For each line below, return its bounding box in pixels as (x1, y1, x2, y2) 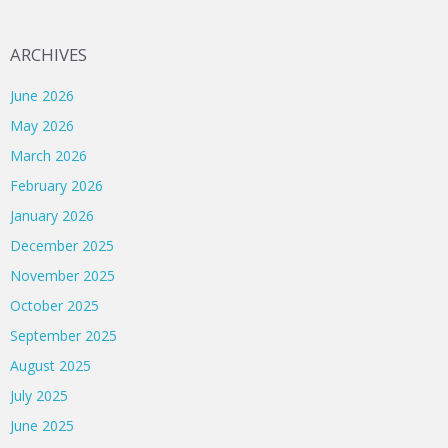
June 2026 (10, 86, 74, 106)
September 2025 (10, 326, 117, 346)
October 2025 (10, 296, 99, 316)
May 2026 (10, 116, 74, 136)
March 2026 (10, 146, 87, 166)
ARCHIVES (10, 43, 87, 67)
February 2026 (10, 176, 103, 196)
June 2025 (10, 416, 74, 436)
